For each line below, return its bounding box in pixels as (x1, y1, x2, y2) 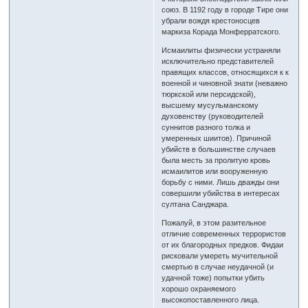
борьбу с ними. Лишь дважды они (162, 178, 280, 187)
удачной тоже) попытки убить (162, 274, 265, 283)
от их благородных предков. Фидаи (162, 241, 284, 250)
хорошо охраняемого (162, 285, 236, 294)
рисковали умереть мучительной (162, 252, 278, 261)
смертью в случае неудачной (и (162, 263, 274, 272)
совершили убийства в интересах (162, 189, 280, 198)
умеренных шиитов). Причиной (162, 134, 272, 143)
